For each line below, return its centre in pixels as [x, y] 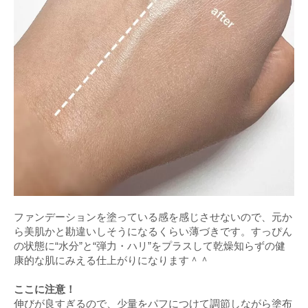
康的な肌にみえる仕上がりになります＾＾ [112, 260]
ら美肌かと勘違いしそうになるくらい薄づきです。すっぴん [153, 231]
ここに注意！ [45, 289]
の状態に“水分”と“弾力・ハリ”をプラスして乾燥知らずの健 [150, 245]
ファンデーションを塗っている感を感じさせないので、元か [153, 217]
